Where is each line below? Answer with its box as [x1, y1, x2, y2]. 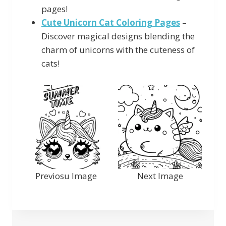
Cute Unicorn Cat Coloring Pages [41, 16, 180, 28]
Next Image [137, 169, 183, 182]
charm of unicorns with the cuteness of [41, 43, 195, 55]
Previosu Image [35, 169, 97, 182]
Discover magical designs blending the [41, 30, 195, 42]
